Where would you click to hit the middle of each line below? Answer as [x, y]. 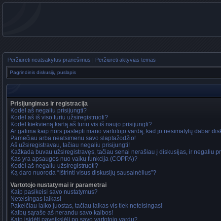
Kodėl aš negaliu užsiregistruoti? [54, 166]
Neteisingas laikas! [36, 199]
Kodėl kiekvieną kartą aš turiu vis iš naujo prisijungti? [81, 124]
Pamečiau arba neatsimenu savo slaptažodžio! [73, 138]
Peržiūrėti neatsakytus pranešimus [49, 60]
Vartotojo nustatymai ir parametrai [58, 185]
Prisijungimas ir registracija [49, 104]
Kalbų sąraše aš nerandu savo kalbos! [62, 213]
